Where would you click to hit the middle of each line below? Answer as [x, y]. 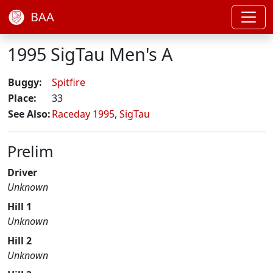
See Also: [29, 114]
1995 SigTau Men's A [90, 54]
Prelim [30, 151]
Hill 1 [19, 207]
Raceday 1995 [83, 114]
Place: [22, 98]
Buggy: [25, 82]
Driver [22, 172]
